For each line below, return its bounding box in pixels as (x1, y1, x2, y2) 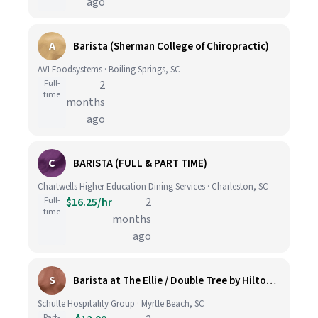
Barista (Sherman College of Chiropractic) (73, 38, 269, 54)
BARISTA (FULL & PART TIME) (73, 155, 207, 171)
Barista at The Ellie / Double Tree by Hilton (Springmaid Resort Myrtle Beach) (266, 273, 276, 288)
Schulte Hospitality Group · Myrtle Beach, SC (38, 297, 204, 310)
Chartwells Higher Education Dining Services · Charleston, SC (38, 180, 268, 193)
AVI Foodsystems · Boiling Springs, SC (38, 63, 180, 76)
